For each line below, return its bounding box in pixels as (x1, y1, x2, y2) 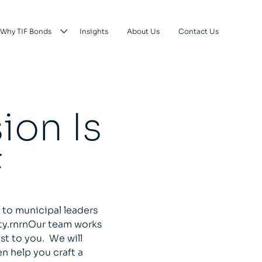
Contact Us (178, 27, 219, 36)
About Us (127, 27, 160, 36)
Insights (80, 27, 108, 36)
